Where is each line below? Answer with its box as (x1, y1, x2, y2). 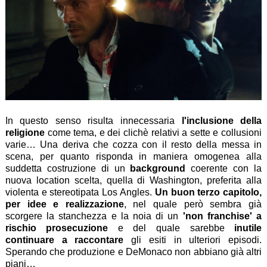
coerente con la (185, 163, 262, 174)
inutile (234, 223, 262, 234)
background (130, 163, 186, 174)
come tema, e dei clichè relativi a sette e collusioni (44, 128, 262, 138)
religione (5, 128, 45, 138)
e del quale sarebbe (108, 223, 235, 234)
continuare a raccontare (5, 235, 124, 246)
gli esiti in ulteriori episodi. (123, 235, 262, 246)
